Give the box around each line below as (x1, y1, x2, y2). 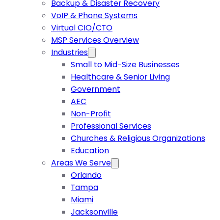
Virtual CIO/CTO (51, 22, 112, 34)
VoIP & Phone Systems (51, 10, 137, 22)
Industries (51, 47, 88, 58)
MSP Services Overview (51, 34, 139, 46)
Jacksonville (71, 206, 118, 218)
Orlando (71, 169, 102, 181)
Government (71, 83, 120, 95)
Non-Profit (71, 108, 111, 120)
